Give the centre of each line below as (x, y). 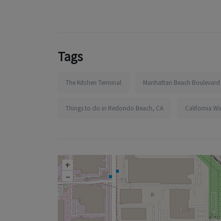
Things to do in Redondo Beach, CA (114, 108)
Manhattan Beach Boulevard (182, 82)
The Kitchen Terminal (93, 82)
